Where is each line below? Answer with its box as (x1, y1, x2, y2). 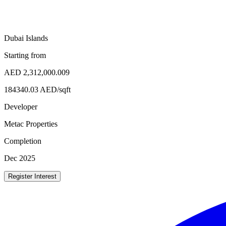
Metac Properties (4, 119, 58, 128)
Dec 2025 (4, 153, 35, 162)
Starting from (4, 50, 46, 60)
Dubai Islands (4, 33, 48, 42)
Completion (4, 136, 41, 145)
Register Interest (8, 172, 56, 180)
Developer (4, 102, 37, 111)
